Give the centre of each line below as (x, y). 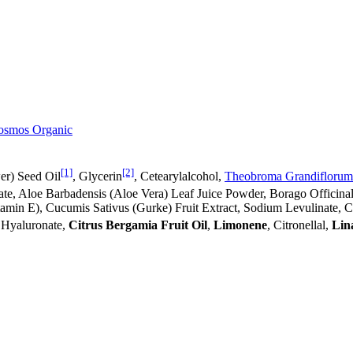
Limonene (240, 225)
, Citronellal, (299, 225)
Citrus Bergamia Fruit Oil (138, 225)
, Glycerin (97, 176)
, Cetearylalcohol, (179, 176)
